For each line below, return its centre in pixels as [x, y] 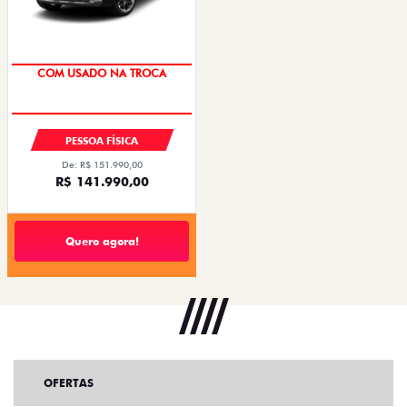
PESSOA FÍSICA [101, 141]
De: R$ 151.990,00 [102, 165]
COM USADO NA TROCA [102, 74]
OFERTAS [69, 383]
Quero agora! [102, 241]
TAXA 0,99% [102, 110]
